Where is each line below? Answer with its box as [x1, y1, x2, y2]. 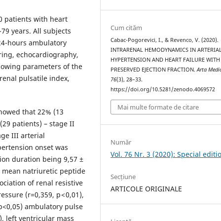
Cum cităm [110, 23, 143, 33]
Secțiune [110, 172, 136, 181]
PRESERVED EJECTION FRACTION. [110, 66, 197, 74]
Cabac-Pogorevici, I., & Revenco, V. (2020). [110, 37, 219, 44]
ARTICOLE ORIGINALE [110, 184, 183, 193]
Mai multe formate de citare [117, 102, 199, 111]
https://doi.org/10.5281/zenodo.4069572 [110, 86, 216, 93]
